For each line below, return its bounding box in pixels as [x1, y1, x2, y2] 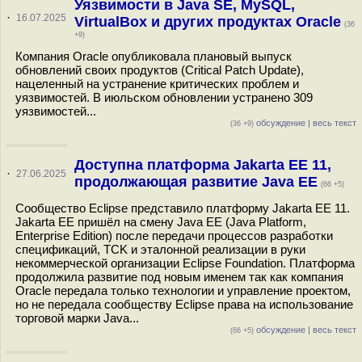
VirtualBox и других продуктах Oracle [74, 14, 341, 30]
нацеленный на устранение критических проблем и [15, 77, 299, 90]
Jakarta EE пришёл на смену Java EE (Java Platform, [15, 215, 306, 229]
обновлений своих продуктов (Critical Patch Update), [15, 63, 304, 77]
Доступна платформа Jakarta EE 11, [74, 157, 331, 173]
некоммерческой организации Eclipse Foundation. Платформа [15, 256, 355, 270]
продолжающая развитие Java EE [74, 174, 318, 190]
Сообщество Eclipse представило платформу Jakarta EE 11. [15, 201, 350, 215]
